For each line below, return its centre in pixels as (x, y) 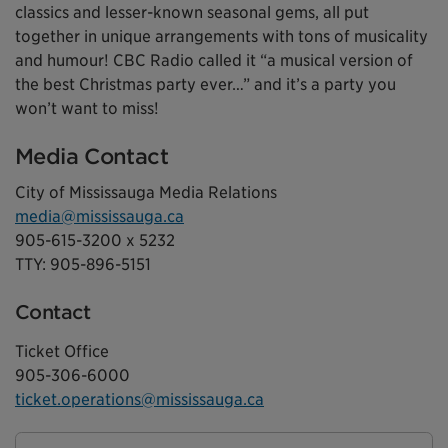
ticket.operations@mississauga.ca (139, 400)
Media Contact (91, 157)
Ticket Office (62, 352)
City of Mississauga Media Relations (146, 193)
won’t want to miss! (87, 109)
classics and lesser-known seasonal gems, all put (192, 13)
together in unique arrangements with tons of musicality (221, 37)
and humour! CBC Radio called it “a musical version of (214, 61)
